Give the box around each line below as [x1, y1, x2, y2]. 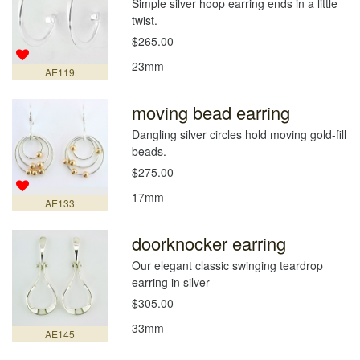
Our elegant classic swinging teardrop [132, 257, 324, 274]
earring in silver [132, 274, 211, 291]
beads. [132, 143, 167, 160]
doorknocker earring [132, 231, 287, 256]
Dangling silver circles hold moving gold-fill [132, 126, 347, 143]
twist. [132, 12, 158, 29]
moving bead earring [132, 100, 291, 125]
